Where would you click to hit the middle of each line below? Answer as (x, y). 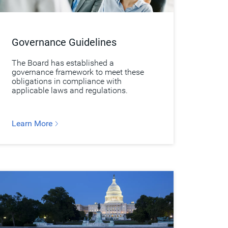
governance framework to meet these (78, 72)
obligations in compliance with (66, 81)
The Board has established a (63, 63)
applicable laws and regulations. (69, 90)
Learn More (33, 123)
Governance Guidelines (64, 42)
